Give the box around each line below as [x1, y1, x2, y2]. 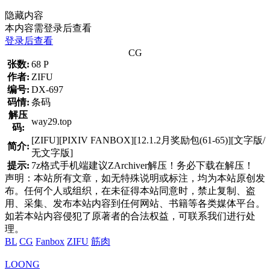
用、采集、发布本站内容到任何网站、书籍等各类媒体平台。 [5, 198, 265, 209]
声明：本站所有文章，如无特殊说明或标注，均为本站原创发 [5, 172, 265, 183]
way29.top [31, 116, 72, 127]
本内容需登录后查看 [5, 22, 92, 33]
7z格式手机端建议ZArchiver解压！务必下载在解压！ [31, 160, 254, 171]
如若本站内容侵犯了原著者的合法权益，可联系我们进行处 [5, 210, 256, 221]
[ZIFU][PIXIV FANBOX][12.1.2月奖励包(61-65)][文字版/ [31, 134, 265, 145]
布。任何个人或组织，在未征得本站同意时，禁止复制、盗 [5, 185, 256, 196]
